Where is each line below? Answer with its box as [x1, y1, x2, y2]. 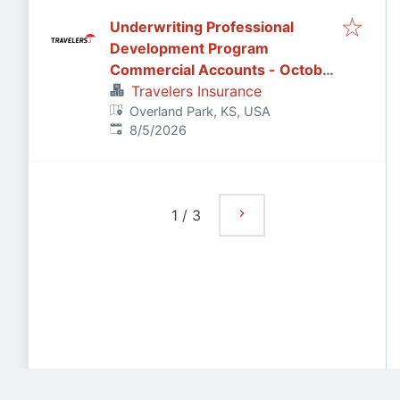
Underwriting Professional [110, 18, 294, 36]
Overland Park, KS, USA [129, 104, 271, 119]
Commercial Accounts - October [110, 61, 337, 79]
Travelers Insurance [131, 82, 262, 100]
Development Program [110, 39, 269, 57]
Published [109, 121, 168, 137]
